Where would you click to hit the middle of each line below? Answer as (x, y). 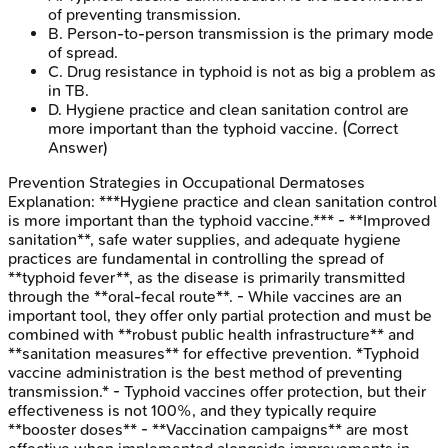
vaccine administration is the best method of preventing (205, 373)
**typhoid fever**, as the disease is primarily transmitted (206, 278)
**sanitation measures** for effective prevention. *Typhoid (213, 354)
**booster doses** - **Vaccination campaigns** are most (208, 430)
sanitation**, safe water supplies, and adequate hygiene (204, 240)
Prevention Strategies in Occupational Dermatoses (186, 183)
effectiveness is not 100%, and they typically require (192, 411)
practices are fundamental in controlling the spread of (196, 259)
